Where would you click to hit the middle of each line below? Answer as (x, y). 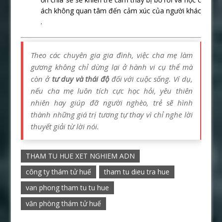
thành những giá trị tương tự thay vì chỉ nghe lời (112, 115)
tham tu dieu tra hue (137, 172)
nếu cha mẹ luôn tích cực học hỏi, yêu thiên (112, 91)
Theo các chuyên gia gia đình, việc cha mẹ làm (112, 55)
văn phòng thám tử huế (64, 204)
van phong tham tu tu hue (68, 188)
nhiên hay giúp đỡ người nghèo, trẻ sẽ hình (112, 103)
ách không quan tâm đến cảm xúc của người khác (121, 11)
